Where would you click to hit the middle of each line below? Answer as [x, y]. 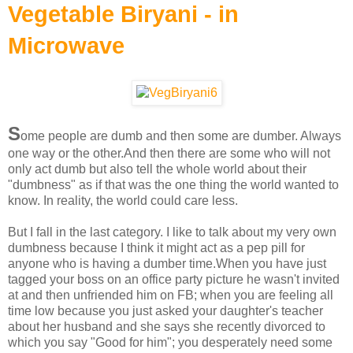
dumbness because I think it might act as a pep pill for [156, 247]
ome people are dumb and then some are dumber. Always [181, 136]
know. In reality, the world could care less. [123, 200]
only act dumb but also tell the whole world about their [157, 169]
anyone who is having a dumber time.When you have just [167, 263]
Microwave [66, 46]
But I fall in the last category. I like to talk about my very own [172, 232]
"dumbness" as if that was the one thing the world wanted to [173, 184]
